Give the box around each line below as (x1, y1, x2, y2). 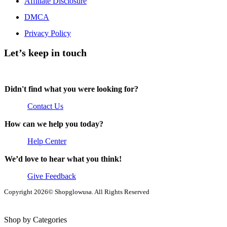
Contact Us (27, 102, 63, 111)
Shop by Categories (4, 215, 67, 224)
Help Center (27, 137, 66, 146)
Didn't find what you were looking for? (5, 85, 138, 94)
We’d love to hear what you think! (5, 155, 122, 164)
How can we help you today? (5, 120, 103, 129)
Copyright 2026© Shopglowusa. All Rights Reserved (4, 188, 149, 196)
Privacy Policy (24, 29, 71, 38)
